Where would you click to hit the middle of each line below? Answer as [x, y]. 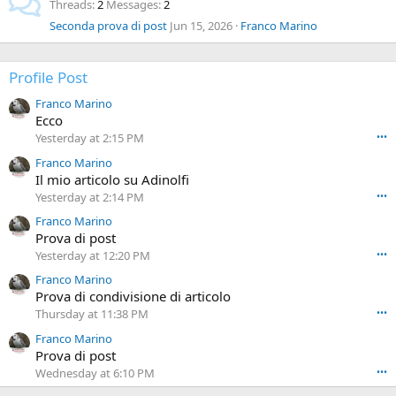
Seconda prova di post [108, 26]
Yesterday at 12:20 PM [93, 255]
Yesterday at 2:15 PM [90, 138]
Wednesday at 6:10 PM [95, 373]
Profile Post [48, 77]
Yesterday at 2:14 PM [90, 197]
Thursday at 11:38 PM [92, 314]
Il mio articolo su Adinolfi [112, 179]
